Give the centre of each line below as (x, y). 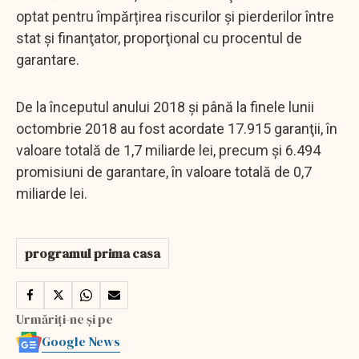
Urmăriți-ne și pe (65, 319)
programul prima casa (93, 253)
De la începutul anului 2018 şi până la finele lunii (165, 107)
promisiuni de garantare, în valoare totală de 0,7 (164, 171)
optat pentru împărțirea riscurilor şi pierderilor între (175, 16)
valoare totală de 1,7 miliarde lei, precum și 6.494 (168, 150)
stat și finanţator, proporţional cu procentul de (159, 38)
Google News (81, 341)
